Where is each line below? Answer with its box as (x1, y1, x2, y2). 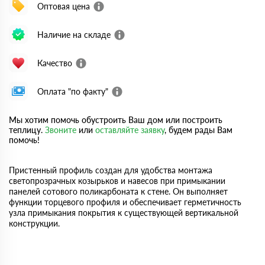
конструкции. (9, 218, 60, 228)
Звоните (45, 125, 76, 135)
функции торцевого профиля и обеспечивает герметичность (9, 197, 241, 207)
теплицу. (9, 125, 45, 135)
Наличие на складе (37, 29, 111, 40)
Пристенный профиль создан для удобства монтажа (9, 165, 212, 175)
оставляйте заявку (95, 125, 164, 135)
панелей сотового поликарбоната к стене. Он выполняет (9, 186, 228, 196)
